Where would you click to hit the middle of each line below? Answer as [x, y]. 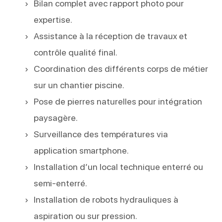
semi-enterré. [61, 183]
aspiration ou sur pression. [86, 216]
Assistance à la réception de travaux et [111, 36]
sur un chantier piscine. [79, 85]
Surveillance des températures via [101, 134]
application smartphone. [82, 150]
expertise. [53, 20]
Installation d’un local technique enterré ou [119, 167]
